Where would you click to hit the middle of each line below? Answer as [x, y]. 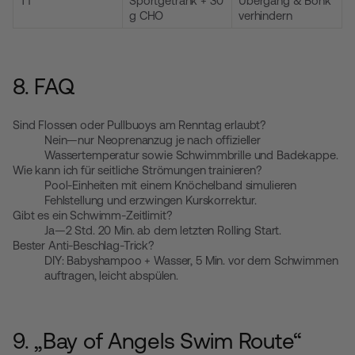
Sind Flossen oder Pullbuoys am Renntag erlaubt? [140, 125]
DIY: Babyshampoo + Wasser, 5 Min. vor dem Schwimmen [191, 260]
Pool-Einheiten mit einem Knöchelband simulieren [171, 185]
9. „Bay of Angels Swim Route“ [157, 341]
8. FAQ [44, 86]
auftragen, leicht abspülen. [112, 275]
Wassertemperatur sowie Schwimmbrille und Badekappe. [191, 155]
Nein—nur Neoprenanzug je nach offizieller [153, 140]
